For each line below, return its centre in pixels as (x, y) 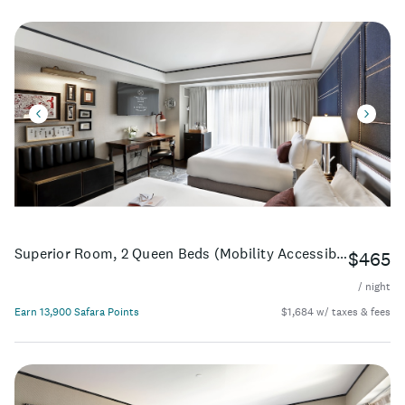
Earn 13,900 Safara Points (77, 311)
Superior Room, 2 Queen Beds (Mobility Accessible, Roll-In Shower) (342, 253)
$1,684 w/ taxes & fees (336, 311)
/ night (374, 286)
